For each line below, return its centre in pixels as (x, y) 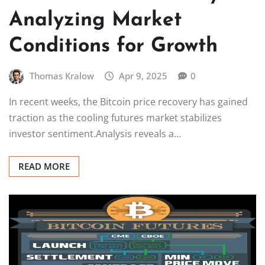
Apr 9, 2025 (143, 75)
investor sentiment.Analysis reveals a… (95, 133)
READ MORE (44, 166)
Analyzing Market (95, 20)
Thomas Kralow (62, 75)
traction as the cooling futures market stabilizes (115, 117)
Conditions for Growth (113, 46)
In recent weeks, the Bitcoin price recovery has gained (128, 101)
